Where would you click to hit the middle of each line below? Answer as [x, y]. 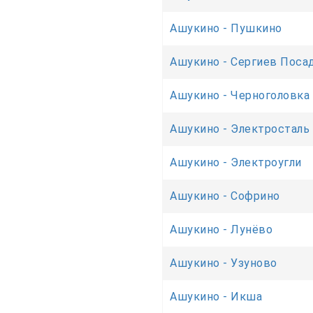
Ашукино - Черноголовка [240, 95]
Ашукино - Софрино [225, 196]
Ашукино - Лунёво [221, 229]
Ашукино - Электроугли [236, 162]
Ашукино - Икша [216, 296]
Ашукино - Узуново [224, 263]
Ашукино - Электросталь [240, 129]
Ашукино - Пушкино [226, 28]
